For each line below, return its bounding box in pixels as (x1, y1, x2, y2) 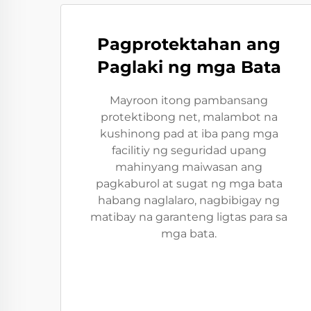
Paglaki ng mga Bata (96, 57, 281, 77)
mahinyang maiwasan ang (115, 160, 262, 174)
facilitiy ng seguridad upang (111, 144, 267, 157)
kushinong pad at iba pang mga (99, 127, 278, 140)
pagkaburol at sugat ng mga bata (95, 177, 283, 190)
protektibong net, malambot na (100, 110, 278, 124)
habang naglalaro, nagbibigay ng (98, 194, 280, 207)
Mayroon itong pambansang (110, 94, 268, 107)
